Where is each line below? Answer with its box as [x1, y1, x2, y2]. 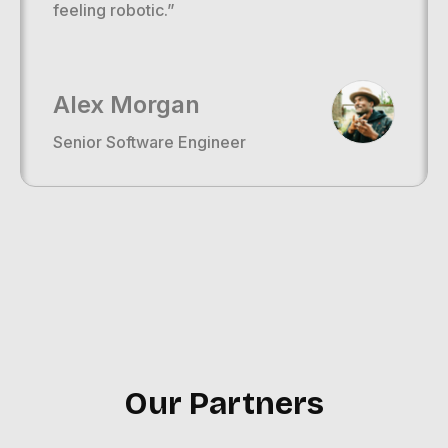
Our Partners [124, 384, 324, 424]
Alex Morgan [53, 90, 200, 120]
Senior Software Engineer [53, 132, 246, 153]
